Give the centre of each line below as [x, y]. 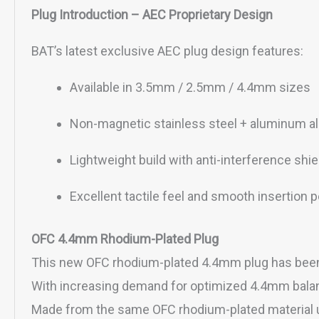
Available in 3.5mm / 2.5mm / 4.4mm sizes [190, 88]
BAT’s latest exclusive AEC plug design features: [168, 51]
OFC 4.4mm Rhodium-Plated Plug [125, 239]
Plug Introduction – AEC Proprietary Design [152, 15]
